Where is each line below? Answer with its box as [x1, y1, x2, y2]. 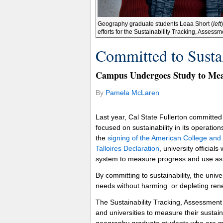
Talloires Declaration [96, 144, 159, 152]
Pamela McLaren [106, 88, 159, 97]
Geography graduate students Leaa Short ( [98, 20, 213, 27]
